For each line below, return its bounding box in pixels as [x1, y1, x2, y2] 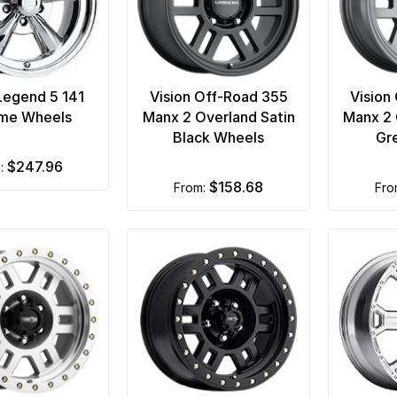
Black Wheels [173, 128, 264, 147]
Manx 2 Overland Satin [142, 108, 295, 127]
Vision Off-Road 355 [149, 88, 288, 106]
